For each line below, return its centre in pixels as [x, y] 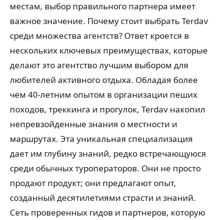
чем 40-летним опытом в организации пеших [104, 94]
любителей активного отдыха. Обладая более [104, 80]
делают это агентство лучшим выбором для [99, 65]
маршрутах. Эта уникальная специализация [101, 138]
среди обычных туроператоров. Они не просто [105, 168]
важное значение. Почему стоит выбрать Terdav [109, 21]
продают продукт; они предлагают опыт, [93, 183]
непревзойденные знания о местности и [94, 124]
